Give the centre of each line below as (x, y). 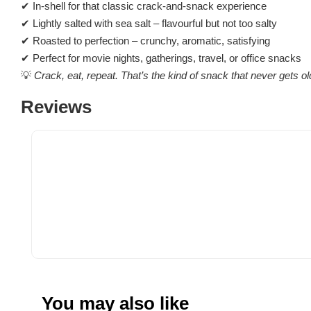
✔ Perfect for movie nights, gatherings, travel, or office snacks (161, 58)
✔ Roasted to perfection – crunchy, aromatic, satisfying (145, 40)
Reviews (56, 107)
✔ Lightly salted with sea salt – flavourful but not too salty (149, 23)
